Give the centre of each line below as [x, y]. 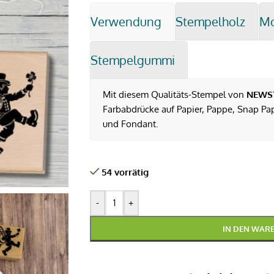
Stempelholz [210, 21]
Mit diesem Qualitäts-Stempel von [174, 94]
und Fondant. [130, 124]
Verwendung [126, 21]
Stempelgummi [132, 60]
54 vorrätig [125, 172]
